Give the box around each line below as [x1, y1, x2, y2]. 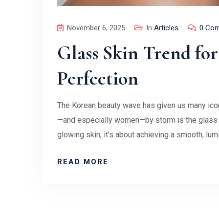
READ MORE [57, 157, 109, 166]
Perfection [57, 66, 138, 90]
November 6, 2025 [67, 23, 125, 32]
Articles [154, 23, 178, 32]
